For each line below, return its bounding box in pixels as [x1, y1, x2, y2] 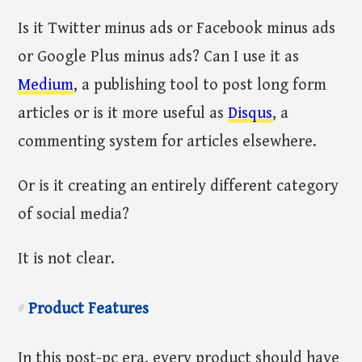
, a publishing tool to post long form [74, 76, 327, 95]
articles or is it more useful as [18, 104, 229, 124]
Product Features [24, 299, 149, 318]
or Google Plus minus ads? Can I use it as [18, 48, 300, 67]
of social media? [18, 205, 130, 225]
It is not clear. [18, 250, 116, 269]
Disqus [228, 104, 273, 124]
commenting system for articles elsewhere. [18, 133, 318, 152]
